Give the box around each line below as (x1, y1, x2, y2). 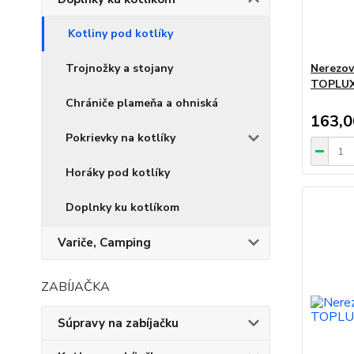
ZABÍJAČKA (41, 278, 110, 296)
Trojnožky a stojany (66, 61, 173, 76)
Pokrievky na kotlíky (66, 130, 175, 145)
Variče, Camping (58, 235, 151, 250)
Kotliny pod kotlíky (68, 26, 173, 41)
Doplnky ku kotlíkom (66, 200, 179, 215)
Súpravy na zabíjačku (58, 315, 179, 331)
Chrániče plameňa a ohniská (66, 96, 218, 111)
